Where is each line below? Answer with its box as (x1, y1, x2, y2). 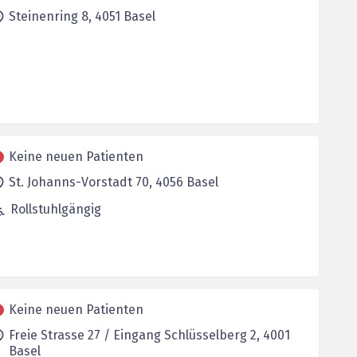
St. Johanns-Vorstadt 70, (8, 175, 155, 190)
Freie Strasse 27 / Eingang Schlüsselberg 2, (8, 328, 263, 343)
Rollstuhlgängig (10, 202, 101, 217)
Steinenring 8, (8, 9, 95, 24)
